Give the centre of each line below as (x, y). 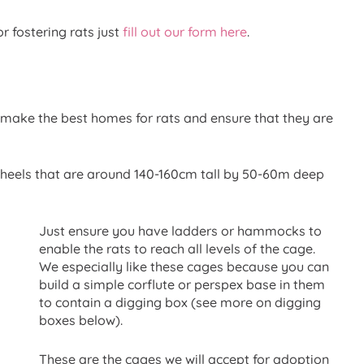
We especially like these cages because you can (184, 266)
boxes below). (81, 320)
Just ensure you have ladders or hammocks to (180, 231)
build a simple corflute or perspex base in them (182, 284)
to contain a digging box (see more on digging (180, 302)
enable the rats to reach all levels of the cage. (177, 249)
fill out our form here (185, 32)
